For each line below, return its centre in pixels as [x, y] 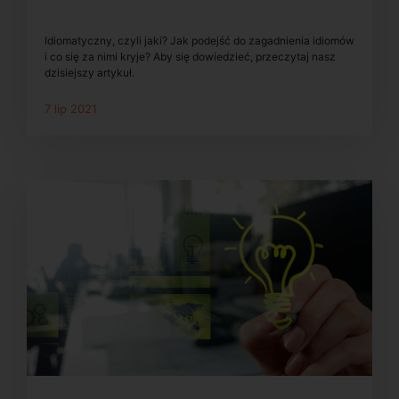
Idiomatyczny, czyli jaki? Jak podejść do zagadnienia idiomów [199, 41]
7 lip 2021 [71, 109]
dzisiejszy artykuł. [90, 73]
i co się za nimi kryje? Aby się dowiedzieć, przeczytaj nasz [190, 57]
